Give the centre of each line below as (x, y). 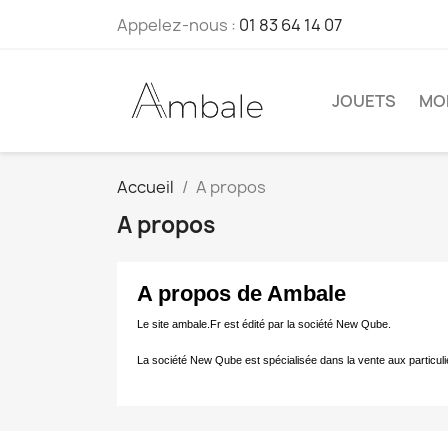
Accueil (145, 186)
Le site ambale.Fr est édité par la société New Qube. (264, 323)
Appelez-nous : (178, 25)
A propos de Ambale (241, 293)
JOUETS (364, 100)
